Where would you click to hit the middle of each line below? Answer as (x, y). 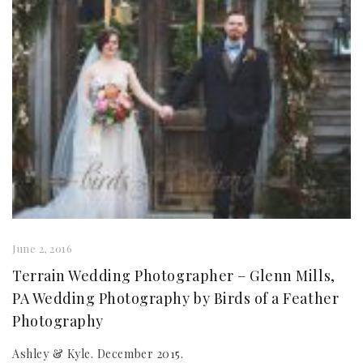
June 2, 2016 (43, 248)
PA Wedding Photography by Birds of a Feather (176, 298)
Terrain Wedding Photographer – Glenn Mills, (174, 275)
